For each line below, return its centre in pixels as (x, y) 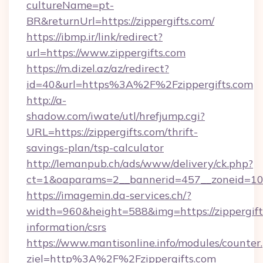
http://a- (46, 100)
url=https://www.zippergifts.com (106, 53)
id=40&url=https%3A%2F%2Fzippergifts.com (140, 84)
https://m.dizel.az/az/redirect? (98, 68)
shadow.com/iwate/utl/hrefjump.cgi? (116, 116)
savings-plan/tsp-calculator (95, 148)
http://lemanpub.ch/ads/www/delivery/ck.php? (140, 163)
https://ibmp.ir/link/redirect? (95, 37)
